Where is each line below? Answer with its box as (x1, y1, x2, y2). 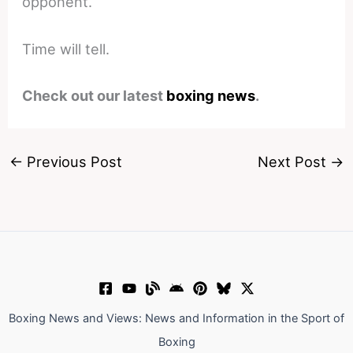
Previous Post (22, 153, 122, 171)
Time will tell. (22, 39, 110, 58)
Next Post (258, 153, 331, 171)
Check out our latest (22, 86, 167, 104)
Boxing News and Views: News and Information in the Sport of (9, 311, 344, 326)
